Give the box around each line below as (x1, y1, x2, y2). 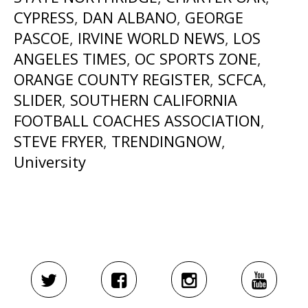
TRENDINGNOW (111, 130, 221, 151)
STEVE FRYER (14, 130, 103, 151)
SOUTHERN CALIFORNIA (70, 89, 237, 110)
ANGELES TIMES (14, 47, 126, 69)
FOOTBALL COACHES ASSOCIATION (14, 109, 261, 131)
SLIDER (14, 89, 62, 110)
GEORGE (185, 6, 243, 27)
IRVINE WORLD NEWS (78, 27, 225, 48)
